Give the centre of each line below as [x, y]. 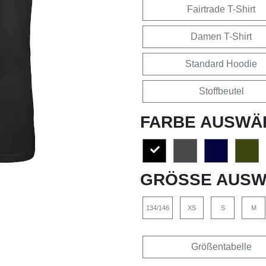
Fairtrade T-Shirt [221, 9]
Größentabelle [221, 246]
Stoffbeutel [221, 91]
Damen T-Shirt [221, 36]
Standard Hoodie [221, 64]
